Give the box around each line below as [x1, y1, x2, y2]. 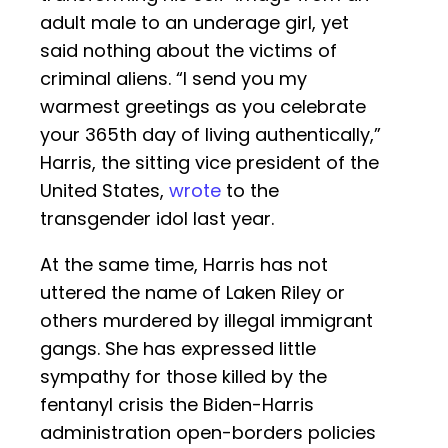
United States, [40, 178, 169, 204]
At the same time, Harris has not [40, 252, 328, 278]
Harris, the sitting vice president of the [40, 150, 379, 176]
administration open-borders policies [40, 420, 376, 446]
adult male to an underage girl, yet [40, 10, 349, 36]
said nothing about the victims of [40, 38, 337, 64]
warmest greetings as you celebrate [40, 94, 366, 120]
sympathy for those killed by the [40, 364, 327, 390]
